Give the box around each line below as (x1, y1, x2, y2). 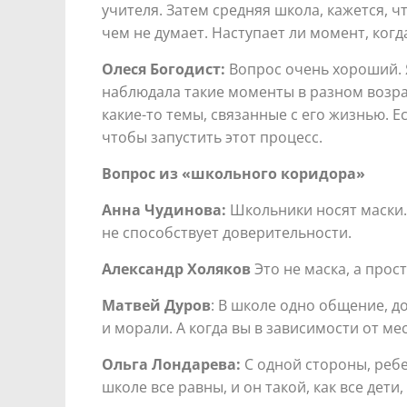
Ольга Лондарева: (102, 353, 244, 374)
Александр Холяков (102, 258, 251, 279)
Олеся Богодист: (102, 58, 225, 79)
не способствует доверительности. (102, 222, 352, 243)
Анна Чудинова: (102, 199, 226, 220)
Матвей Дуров (102, 294, 211, 315)
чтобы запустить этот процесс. (102, 126, 323, 147)
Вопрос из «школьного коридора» (102, 163, 365, 184)
